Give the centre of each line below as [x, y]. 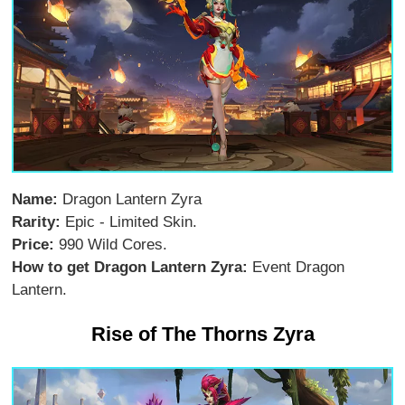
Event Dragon [297, 267]
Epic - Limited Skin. [129, 221]
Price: [33, 244]
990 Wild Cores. [111, 244]
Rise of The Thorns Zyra [202, 334]
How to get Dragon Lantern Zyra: [130, 267]
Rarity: [37, 221]
